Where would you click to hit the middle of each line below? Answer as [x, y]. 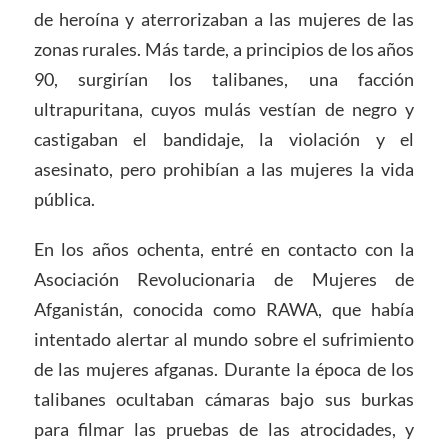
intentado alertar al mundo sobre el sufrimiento [224, 338]
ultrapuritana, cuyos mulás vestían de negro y [224, 108]
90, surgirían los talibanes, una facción [224, 78]
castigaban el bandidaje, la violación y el [224, 138]
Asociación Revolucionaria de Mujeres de [224, 278]
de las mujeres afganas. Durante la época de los [224, 368]
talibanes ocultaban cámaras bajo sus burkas [224, 398]
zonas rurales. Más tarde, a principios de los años [224, 48]
